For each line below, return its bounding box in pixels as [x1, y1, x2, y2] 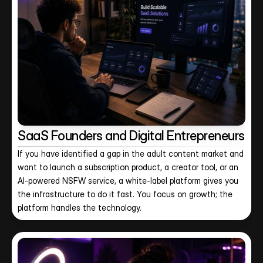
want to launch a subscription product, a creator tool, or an [18, 162, 238, 172]
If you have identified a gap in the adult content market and [18, 149, 244, 159]
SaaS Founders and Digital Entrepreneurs [18, 128, 245, 143]
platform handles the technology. [18, 203, 141, 213]
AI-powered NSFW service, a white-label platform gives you [18, 176, 238, 186]
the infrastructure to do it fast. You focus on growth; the [18, 189, 232, 199]
